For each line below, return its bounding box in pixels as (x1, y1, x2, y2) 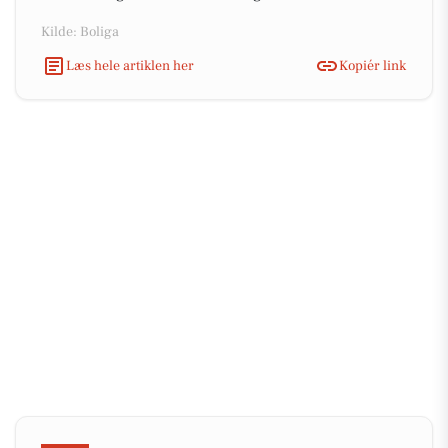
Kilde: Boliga (41, 23, 119, 41)
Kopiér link (339, 56, 406, 75)
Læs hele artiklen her (66, 56, 194, 75)
